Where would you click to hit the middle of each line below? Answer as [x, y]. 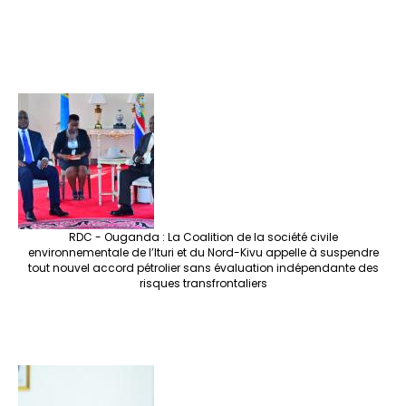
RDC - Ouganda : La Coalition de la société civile [203, 237]
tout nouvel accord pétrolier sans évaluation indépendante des [203, 268]
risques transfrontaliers [203, 284]
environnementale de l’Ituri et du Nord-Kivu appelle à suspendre [203, 253]
